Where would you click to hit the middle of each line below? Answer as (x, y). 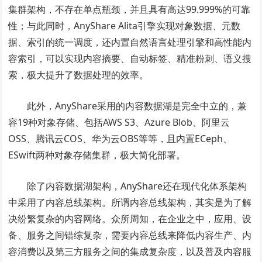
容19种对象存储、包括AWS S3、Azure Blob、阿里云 (119, 122)
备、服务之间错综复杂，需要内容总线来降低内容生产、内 (130, 235)
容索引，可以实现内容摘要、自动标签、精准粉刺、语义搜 (130, 58)
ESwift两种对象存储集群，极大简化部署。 (97, 155)
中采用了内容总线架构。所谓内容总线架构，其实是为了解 (130, 202)
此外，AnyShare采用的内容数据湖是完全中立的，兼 (137, 106)
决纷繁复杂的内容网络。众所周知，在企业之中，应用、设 (130, 219)
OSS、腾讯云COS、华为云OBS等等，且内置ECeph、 (120, 139)
